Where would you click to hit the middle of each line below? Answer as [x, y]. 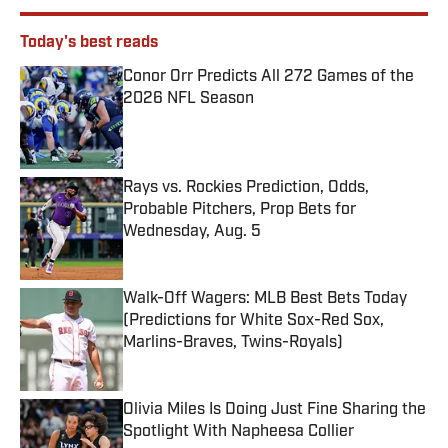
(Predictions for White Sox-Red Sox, [253, 321]
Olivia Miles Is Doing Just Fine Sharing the [274, 410]
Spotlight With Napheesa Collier [238, 432]
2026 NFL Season [188, 99]
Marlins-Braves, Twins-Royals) [233, 343]
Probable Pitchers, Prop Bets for [239, 210]
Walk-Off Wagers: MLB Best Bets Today [265, 299]
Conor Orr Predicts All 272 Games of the [268, 77]
